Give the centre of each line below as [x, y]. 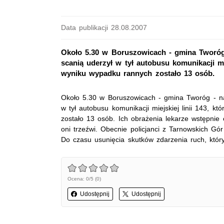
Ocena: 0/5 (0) [84, 179]
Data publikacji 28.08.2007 [104, 27]
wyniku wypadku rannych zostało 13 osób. [138, 73]
